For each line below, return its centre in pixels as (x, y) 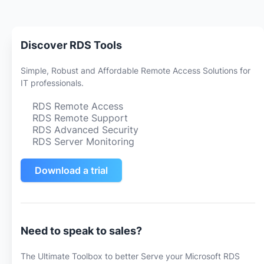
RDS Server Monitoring (83, 141)
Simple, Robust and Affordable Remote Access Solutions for (136, 70)
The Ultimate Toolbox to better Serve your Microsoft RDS (130, 256)
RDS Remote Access (77, 106)
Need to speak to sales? (81, 230)
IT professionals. (52, 82)
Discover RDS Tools (71, 45)
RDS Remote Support (80, 118)
